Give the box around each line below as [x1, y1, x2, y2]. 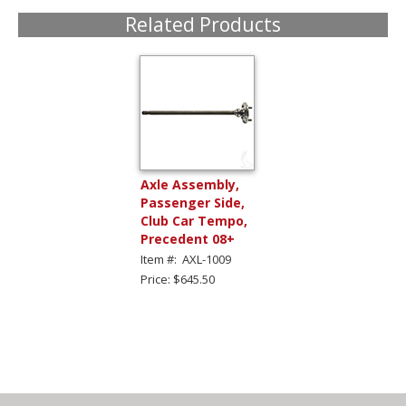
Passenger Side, [140, 193, 245, 211]
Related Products [125, 11, 281, 37]
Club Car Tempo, [140, 211, 247, 229]
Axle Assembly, [140, 175, 239, 193]
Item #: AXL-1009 [140, 250, 231, 267]
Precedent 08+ [140, 229, 235, 247]
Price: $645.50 [140, 270, 215, 287]
